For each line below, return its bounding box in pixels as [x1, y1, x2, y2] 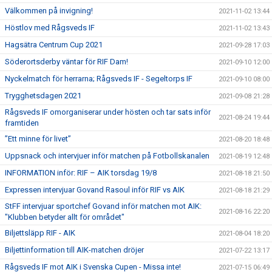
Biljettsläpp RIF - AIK [5, 228, 75, 237]
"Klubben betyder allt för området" [5, 212, 124, 222]
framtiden [5, 118, 39, 127]
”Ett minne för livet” [5, 134, 71, 143]
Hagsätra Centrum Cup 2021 [5, 40, 103, 49]
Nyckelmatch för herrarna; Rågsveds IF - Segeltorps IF [5, 74, 192, 83]
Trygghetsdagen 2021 [5, 91, 81, 100]
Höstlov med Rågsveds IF [5, 23, 95, 32]
